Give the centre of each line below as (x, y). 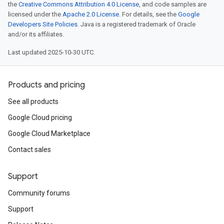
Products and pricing (46, 85)
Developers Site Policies (43, 24)
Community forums (39, 193)
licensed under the (35, 14)
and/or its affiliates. (36, 34)
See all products (33, 101)
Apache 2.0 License (91, 14)
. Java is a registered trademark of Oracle (136, 24)
